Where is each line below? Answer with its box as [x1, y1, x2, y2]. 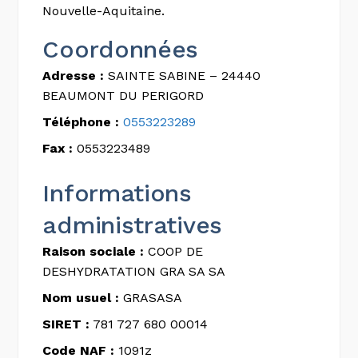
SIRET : [42, 316, 90, 332]
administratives [42, 211, 222, 239]
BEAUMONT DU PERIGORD [42, 88, 205, 103]
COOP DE [144, 244, 204, 259]
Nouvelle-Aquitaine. [42, 3, 165, 18]
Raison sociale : [42, 244, 145, 259]
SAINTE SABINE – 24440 [104, 68, 261, 83]
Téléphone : [42, 114, 120, 129]
